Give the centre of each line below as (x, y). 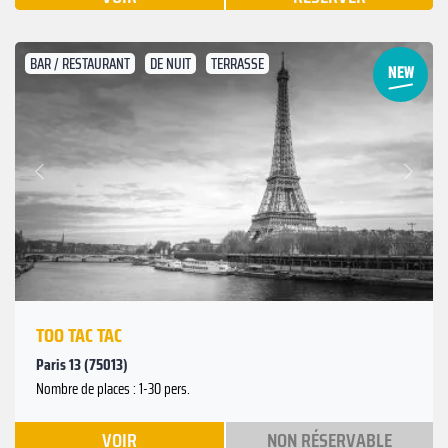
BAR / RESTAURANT (80, 64)
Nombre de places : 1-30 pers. (113, 389)
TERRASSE (237, 64)
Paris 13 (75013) (82, 365)
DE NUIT (170, 64)
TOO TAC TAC (79, 335)
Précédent (69, 182)
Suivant (384, 160)
